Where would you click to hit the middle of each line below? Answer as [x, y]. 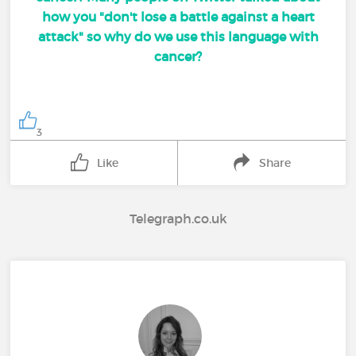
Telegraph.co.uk [178, 219]
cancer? [178, 56]
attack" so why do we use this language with [178, 36]
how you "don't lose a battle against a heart [178, 16]
